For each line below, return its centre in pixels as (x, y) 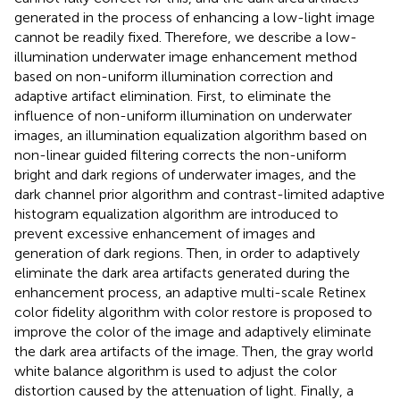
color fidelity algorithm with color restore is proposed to (193, 312)
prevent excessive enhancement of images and (165, 233)
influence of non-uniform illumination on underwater (183, 115)
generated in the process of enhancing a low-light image (195, 17)
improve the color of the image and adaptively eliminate (193, 331)
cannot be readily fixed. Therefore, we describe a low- (186, 37)
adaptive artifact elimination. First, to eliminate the (173, 96)
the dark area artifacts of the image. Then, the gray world (194, 351)
